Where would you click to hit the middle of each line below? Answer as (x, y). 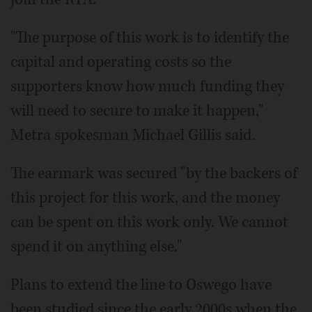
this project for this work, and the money (145, 198)
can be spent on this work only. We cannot (149, 222)
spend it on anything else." (96, 247)
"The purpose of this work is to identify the (150, 38)
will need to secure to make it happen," (137, 111)
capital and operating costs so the (121, 62)
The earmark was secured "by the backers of (154, 173)
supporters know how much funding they (147, 86)
